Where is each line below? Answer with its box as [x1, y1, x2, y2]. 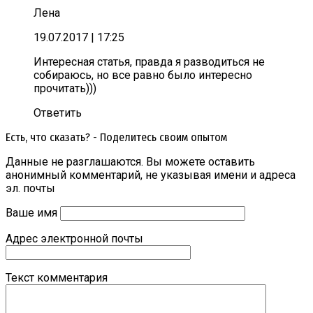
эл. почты [6, 182, 55, 196]
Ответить [34, 106, 82, 120]
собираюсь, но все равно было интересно [34, 68, 252, 82]
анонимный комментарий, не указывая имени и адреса [6, 168, 296, 182]
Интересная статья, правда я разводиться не [34, 55, 265, 69]
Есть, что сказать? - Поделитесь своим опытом [6, 131, 227, 145]
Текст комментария [6, 271, 108, 285]
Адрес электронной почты [6, 232, 143, 246]
